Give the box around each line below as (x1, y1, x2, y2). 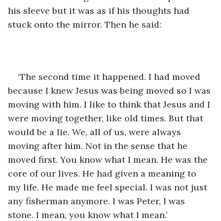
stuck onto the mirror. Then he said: (8, 18, 161, 30)
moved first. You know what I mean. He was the (8, 153, 210, 165)
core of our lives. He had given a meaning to (8, 167, 199, 179)
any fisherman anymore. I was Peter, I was (8, 195, 187, 207)
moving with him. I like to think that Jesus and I (8, 98, 213, 110)
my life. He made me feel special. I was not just (8, 181, 210, 193)
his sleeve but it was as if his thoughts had (8, 4, 192, 16)
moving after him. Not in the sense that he (8, 140, 190, 151)
